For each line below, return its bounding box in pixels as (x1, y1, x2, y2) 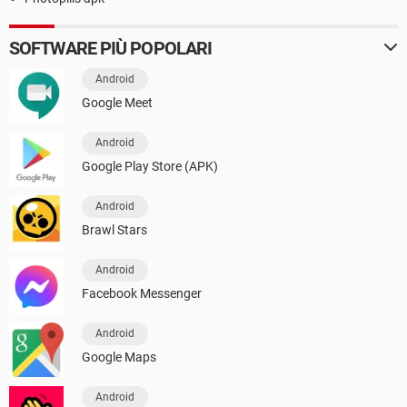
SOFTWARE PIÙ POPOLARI (9, 36, 213, 59)
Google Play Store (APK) (82, 158, 218, 174)
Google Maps (82, 349, 156, 364)
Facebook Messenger (82, 285, 202, 301)
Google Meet (82, 94, 153, 110)
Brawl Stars (82, 222, 147, 237)
